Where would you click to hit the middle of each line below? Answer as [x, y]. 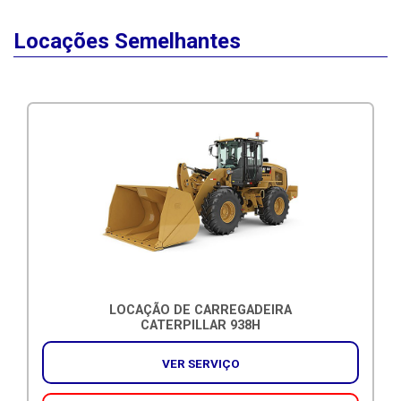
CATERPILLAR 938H [200, 325]
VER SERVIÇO [200, 363]
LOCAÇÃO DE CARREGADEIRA [200, 310]
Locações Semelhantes [127, 41]
